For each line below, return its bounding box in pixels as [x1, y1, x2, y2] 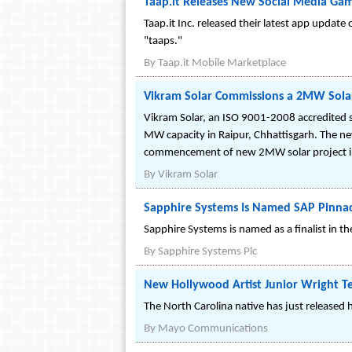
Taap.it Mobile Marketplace [158, 57, 286, 69]
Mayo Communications [158, 323, 268, 335]
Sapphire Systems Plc [158, 246, 257, 258]
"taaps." [144, 35, 182, 47]
